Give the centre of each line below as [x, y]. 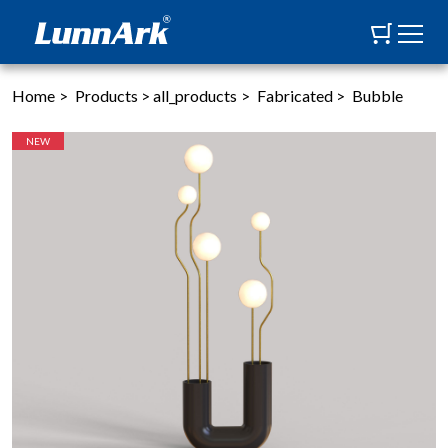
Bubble [377, 95]
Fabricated [296, 95]
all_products [195, 95]
